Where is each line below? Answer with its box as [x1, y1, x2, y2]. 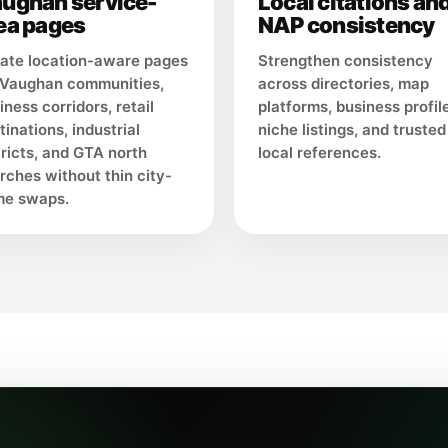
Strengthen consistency [258, 51, 433, 71]
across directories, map [258, 74, 429, 94]
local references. [258, 143, 381, 163]
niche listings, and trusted [258, 120, 446, 140]
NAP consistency [258, 12, 435, 39]
